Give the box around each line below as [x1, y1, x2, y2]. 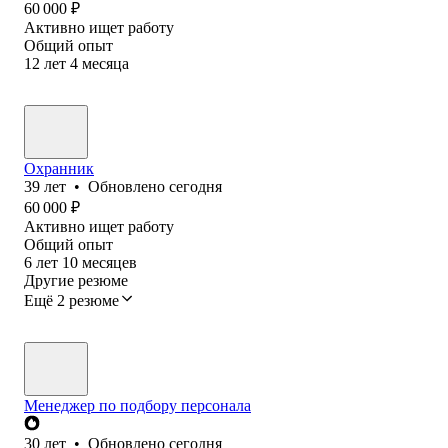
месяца [82, 54, 129, 72]
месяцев [82, 253, 137, 271]
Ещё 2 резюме [24, 291, 119, 309]
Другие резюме [24, 271, 128, 289]
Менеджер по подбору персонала [24, 396, 251, 414]
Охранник [24, 159, 94, 177]
